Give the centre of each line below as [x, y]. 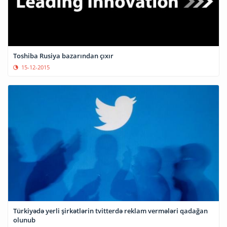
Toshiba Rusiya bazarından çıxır [63, 55]
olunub [24, 220]
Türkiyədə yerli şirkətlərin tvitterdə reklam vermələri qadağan [110, 211]
